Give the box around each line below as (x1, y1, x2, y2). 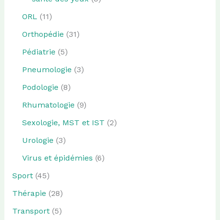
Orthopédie (22, 29, 64, 39)
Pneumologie (22, 64, 72, 74)
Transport (12, 206, 50, 216)
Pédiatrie (22, 47, 55, 56)
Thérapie (12, 188, 46, 198)
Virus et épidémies (22, 153, 93, 163)
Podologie (22, 82, 58, 92)
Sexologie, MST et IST (22, 117, 105, 127)
